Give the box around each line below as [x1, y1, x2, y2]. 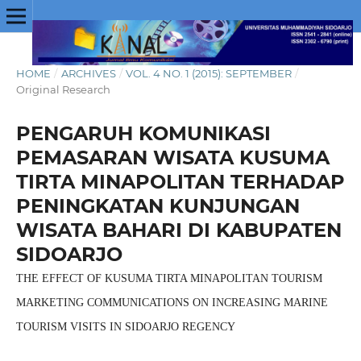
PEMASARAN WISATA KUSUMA [15, 145, 330, 169]
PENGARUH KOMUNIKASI [15, 121, 271, 145]
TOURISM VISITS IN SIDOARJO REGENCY [15, 320, 235, 333]
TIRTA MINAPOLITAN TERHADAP [15, 169, 345, 193]
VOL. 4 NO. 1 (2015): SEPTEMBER [126, 66, 293, 80]
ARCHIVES [60, 66, 116, 80]
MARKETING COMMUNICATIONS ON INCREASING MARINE [15, 296, 328, 309]
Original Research [15, 82, 110, 96]
